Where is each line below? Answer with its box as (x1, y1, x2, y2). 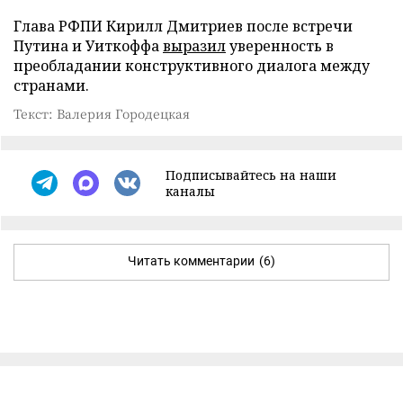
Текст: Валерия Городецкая (13, 103, 190, 122)
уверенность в (226, 35, 334, 56)
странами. (13, 75, 89, 95)
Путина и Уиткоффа (13, 35, 163, 56)
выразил (163, 35, 226, 56)
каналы (166, 182, 215, 200)
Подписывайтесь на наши (166, 166, 336, 184)
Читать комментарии (128, 253, 255, 268)
